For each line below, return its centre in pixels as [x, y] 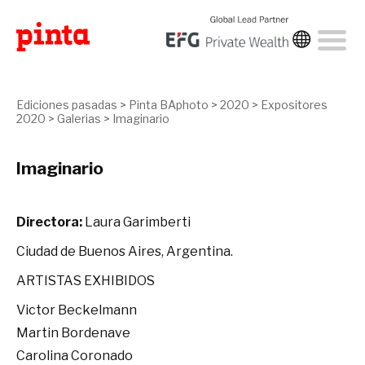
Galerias [79, 119]
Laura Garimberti [136, 222]
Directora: [49, 222]
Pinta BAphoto [169, 105]
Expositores [294, 105]
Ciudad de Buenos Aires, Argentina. [125, 251]
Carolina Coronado [75, 356]
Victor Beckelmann [77, 310]
